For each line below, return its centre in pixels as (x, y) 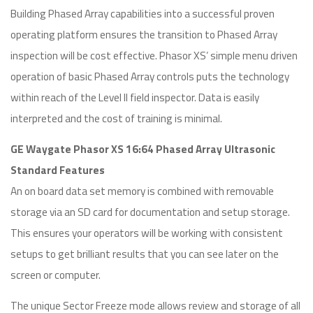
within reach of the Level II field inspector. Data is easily (135, 97)
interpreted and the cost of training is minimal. (116, 118)
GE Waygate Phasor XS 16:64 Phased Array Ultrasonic (143, 149)
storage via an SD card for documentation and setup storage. (150, 212)
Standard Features (58, 170)
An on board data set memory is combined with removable (142, 191)
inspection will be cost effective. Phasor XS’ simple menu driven (154, 56)
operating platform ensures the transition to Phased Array (144, 35)
